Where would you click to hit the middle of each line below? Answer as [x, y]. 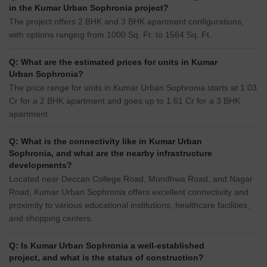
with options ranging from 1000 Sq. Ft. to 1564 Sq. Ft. [110, 35]
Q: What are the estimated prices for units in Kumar [113, 62]
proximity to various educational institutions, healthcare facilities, [129, 205]
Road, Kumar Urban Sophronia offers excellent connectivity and [129, 192]
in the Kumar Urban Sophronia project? [89, 8]
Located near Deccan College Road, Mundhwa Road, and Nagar [131, 179]
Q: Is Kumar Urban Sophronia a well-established [107, 246]
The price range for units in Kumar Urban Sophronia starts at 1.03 [133, 88]
